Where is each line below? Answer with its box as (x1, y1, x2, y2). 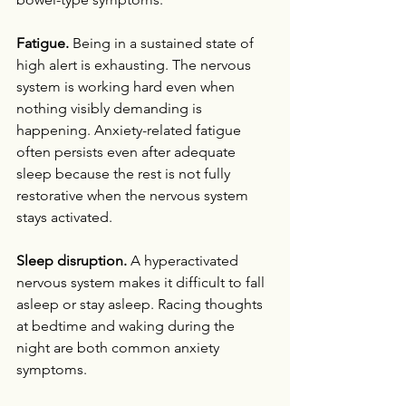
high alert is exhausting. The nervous (16, 56, 255, 73)
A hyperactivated (127, 252, 242, 269)
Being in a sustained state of (69, 34, 257, 52)
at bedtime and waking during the (16, 317, 238, 334)
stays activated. (16, 208, 112, 226)
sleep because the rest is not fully (16, 165, 234, 182)
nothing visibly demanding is (16, 100, 206, 117)
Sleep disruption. (16, 252, 127, 269)
